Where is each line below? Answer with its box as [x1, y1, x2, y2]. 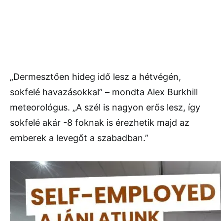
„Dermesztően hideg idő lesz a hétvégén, [10, 71, 181, 82]
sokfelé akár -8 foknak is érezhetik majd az [10, 117, 189, 128]
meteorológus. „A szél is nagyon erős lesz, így [10, 102, 200, 112]
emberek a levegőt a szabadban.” [10, 132, 148, 143]
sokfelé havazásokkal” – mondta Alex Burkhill [10, 86, 198, 97]
